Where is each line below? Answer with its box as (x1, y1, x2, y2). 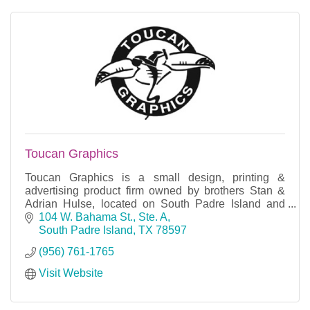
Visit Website (39, 267, 103, 280)
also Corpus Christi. (25, 210, 122, 223)
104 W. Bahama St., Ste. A (39, 211, 167, 224)
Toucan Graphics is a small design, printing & (25, 171, 285, 183)
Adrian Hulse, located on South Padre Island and (25, 197, 285, 210)
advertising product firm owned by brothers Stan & (25, 184, 285, 197)
